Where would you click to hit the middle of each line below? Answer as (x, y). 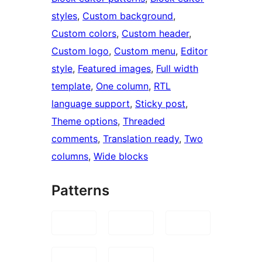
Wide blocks (121, 156)
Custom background (128, 16)
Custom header (155, 34)
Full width (177, 69)
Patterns (80, 191)
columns (70, 156)
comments (75, 139)
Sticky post (160, 104)
